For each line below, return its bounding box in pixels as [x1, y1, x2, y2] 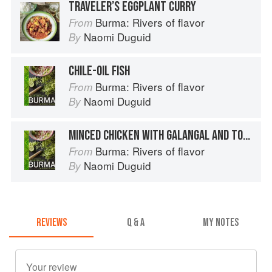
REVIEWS [36, 216, 67, 229]
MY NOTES [202, 216, 239, 229]
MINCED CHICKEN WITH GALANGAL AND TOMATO [243, 126, 250, 144]
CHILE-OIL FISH [69, 62, 130, 80]
